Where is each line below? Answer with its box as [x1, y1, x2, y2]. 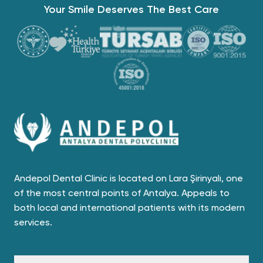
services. [14, 216, 52, 228]
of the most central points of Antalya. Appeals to [14, 187, 230, 198]
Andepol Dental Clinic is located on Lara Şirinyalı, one [14, 172, 243, 184]
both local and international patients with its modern [14, 201, 245, 213]
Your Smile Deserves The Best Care [44, 3, 219, 16]
